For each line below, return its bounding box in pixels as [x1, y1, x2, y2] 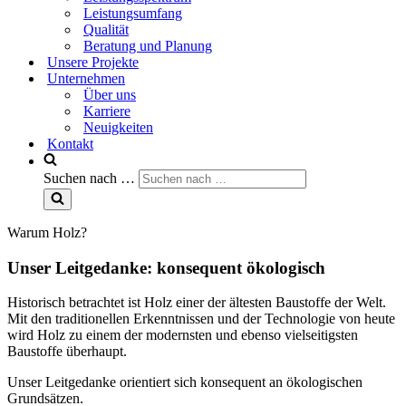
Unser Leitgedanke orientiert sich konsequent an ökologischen [7, 374, 362, 391]
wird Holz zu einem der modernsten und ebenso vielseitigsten [7, 327, 358, 343]
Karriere [83, 103, 130, 119]
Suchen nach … [43, 170, 135, 186]
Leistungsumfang [83, 5, 182, 21]
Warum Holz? [7, 225, 87, 240]
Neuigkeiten [83, 120, 153, 135]
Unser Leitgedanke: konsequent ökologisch [7, 257, 325, 277]
